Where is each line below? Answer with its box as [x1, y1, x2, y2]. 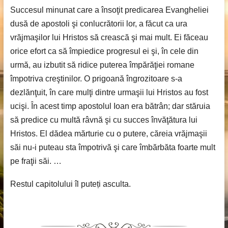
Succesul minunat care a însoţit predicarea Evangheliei [10, 6, 209, 14]
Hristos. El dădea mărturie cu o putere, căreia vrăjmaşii [10, 129, 207, 138]
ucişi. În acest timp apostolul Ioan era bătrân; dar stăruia [10, 102, 210, 110]
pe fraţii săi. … [10, 157, 62, 165]
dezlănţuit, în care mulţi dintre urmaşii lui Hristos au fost [10, 88, 208, 97]
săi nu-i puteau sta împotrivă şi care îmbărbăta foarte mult [10, 143, 215, 152]
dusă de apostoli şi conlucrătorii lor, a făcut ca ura [10, 19, 187, 28]
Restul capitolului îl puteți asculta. [10, 180, 131, 188]
